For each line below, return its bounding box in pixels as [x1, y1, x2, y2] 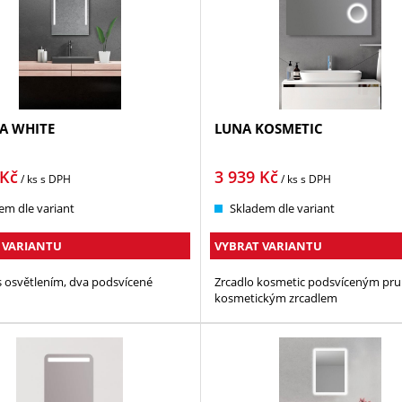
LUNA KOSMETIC [214, 119, 323, 138]
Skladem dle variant [229, 200, 335, 217]
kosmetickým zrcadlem [214, 290, 337, 307]
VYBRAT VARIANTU [214, 238, 322, 255]
